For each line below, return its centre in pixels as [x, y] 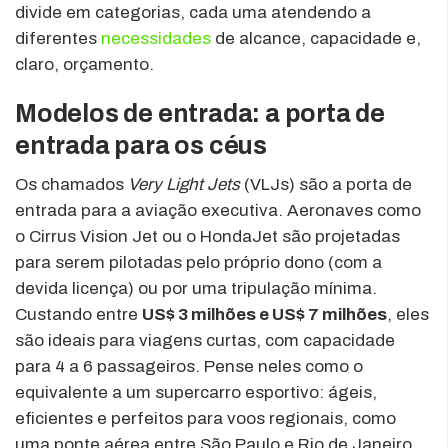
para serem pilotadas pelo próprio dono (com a [198, 262]
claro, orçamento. [84, 64]
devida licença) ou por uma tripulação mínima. [196, 288]
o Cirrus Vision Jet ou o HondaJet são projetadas [207, 236]
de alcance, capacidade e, [316, 38]
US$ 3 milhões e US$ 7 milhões [264, 314]
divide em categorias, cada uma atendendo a [193, 12]
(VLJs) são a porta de [326, 184]
